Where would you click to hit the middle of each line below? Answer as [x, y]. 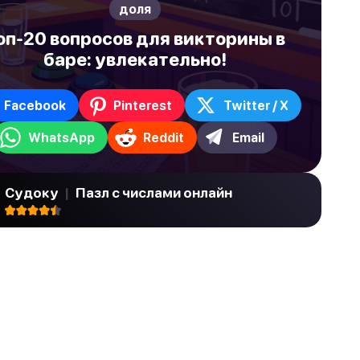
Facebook [35, 105]
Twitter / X [256, 105]
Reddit [164, 137]
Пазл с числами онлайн [153, 192]
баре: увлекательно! [135, 59]
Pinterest [143, 105]
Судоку [33, 192]
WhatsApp [61, 137]
